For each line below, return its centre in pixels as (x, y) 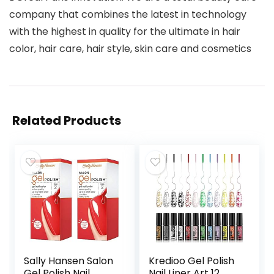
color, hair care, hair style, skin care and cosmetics (130, 49)
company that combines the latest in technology (128, 15)
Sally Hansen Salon (69, 261)
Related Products (67, 121)
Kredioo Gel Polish (192, 261)
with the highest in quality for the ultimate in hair (125, 32)
